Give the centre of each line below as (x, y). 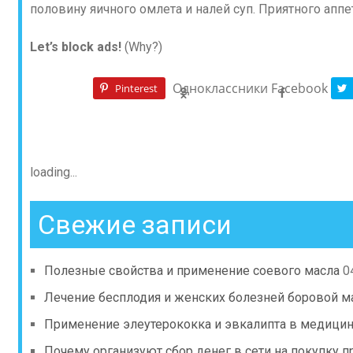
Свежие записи (135, 225)
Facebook (299, 88)
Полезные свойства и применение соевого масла (192, 271)
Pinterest (136, 88)
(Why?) (142, 47)
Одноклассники (220, 88)
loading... (54, 172)
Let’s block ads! (76, 47)
